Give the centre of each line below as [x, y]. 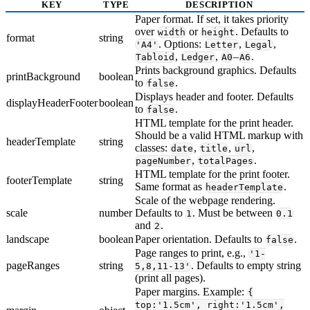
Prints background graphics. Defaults [216, 71]
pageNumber [163, 161]
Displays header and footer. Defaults [214, 97]
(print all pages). [170, 278]
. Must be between [234, 213]
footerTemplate [39, 181]
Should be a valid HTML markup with [219, 136]
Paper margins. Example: [191, 292]
